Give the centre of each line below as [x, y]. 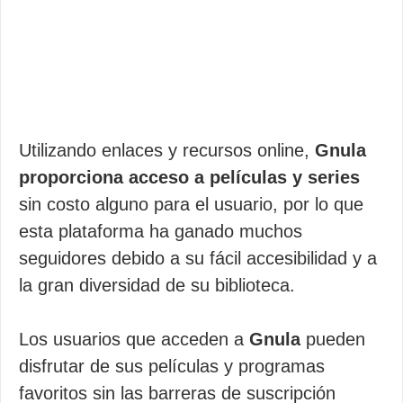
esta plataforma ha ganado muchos [161, 231]
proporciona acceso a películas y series [189, 177]
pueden [333, 339]
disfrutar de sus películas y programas [172, 366]
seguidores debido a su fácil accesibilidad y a [198, 258]
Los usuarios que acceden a [134, 339]
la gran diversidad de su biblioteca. [157, 285]
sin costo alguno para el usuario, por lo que [191, 204]
